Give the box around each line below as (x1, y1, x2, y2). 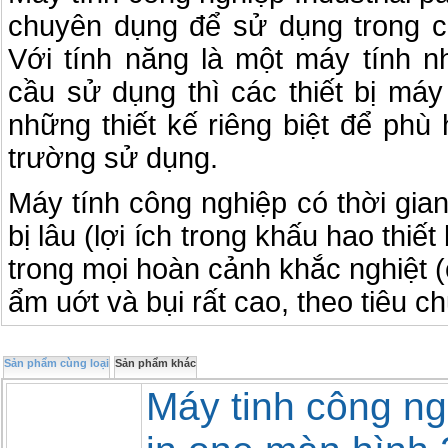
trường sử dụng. (8, 142, 218, 174)
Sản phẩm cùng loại (4, 357, 109, 369)
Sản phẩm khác (115, 357, 196, 369)
